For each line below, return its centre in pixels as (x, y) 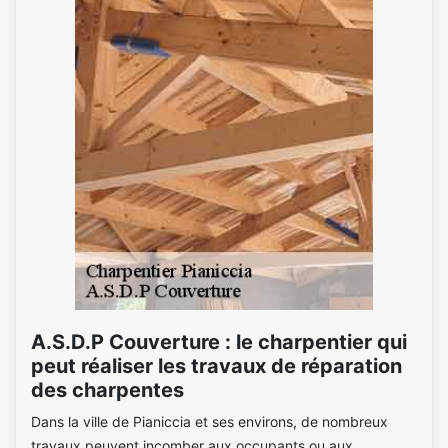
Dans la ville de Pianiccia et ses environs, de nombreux (209, 421)
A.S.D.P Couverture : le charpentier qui (219, 342)
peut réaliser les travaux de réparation (216, 366)
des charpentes (107, 390)
